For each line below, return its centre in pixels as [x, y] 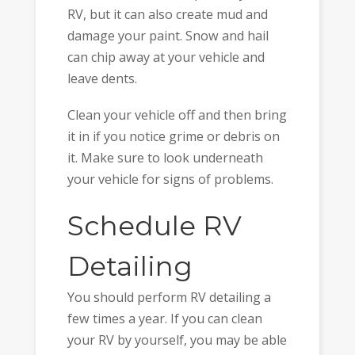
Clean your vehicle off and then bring [177, 115]
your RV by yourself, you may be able [177, 340]
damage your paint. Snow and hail [168, 35]
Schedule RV [154, 225]
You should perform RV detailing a [169, 297]
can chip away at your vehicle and [166, 57]
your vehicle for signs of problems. [170, 179]
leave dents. [102, 78]
